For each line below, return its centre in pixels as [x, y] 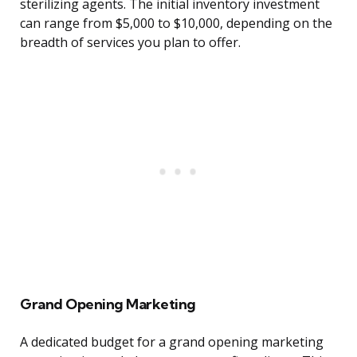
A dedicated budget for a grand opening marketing [172, 342]
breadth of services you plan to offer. [130, 43]
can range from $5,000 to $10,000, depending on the [176, 24]
